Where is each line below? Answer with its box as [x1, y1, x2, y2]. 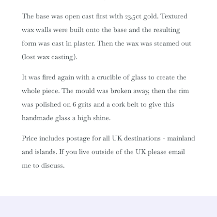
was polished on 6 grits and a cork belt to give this [21, 99, 174, 108]
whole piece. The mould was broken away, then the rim [21, 86, 189, 95]
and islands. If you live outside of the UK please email [21, 147, 185, 156]
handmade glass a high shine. [21, 113, 110, 122]
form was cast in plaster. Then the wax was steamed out [21, 38, 191, 47]
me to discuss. [21, 160, 64, 170]
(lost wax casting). [21, 52, 77, 61]
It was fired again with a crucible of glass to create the [21, 72, 186, 81]
